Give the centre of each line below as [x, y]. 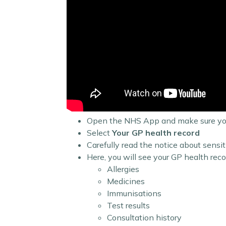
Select [99, 133]
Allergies [123, 169]
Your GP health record [156, 133]
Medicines [126, 181]
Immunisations [134, 193]
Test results [128, 205]
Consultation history [144, 217]
